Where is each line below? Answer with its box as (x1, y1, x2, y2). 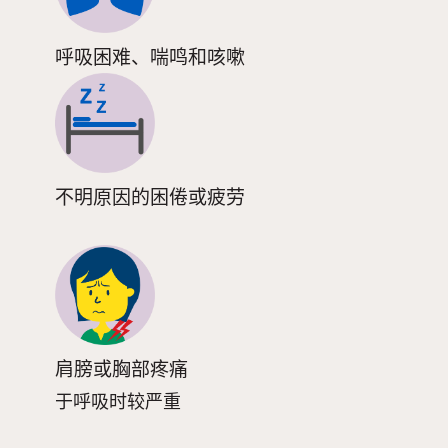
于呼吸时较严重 (55, 389, 181, 414)
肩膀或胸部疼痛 (55, 356, 188, 384)
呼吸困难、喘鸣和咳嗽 (55, 44, 245, 72)
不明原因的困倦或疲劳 (55, 184, 245, 212)
